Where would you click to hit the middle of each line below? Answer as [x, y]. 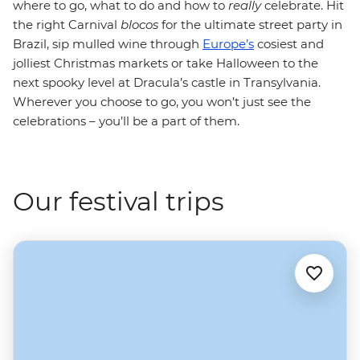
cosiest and [289, 44]
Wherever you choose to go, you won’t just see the [162, 102]
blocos [139, 25]
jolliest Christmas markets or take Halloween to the [166, 63]
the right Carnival [67, 25]
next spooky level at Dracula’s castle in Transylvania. [167, 82]
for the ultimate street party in [250, 25]
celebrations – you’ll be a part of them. [126, 121]
